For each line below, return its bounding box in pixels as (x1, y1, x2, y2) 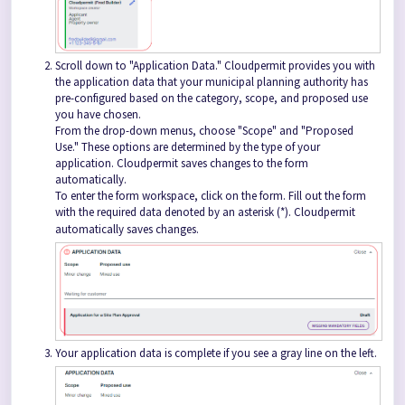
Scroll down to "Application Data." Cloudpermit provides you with (55, 57, 375, 73)
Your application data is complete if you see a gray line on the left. (55, 345, 377, 362)
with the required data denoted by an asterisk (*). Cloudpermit (55, 203, 355, 220)
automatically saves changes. (55, 221, 199, 237)
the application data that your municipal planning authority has (55, 73, 368, 89)
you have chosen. (55, 106, 141, 122)
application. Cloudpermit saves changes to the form (55, 155, 308, 171)
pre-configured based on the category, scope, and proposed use (55, 89, 368, 106)
